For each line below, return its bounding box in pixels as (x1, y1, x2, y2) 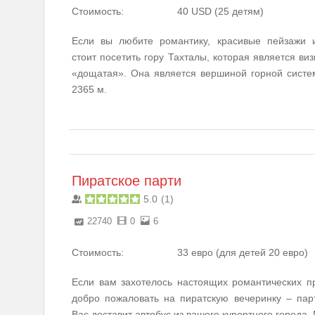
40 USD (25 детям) (177, 5, 264, 17)
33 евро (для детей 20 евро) (177, 246, 308, 258)
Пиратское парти (72, 172, 181, 188)
